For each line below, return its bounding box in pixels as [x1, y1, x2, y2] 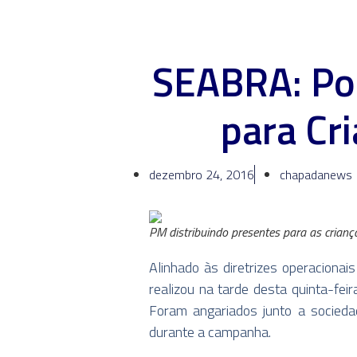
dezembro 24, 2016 [149, 164, 254, 184]
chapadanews [280, 164, 352, 184]
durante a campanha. [149, 320, 271, 343]
